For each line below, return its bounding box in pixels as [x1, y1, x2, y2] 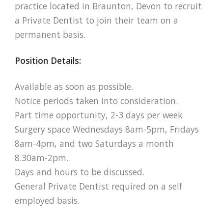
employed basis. [15, 194, 80, 206]
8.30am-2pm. [15, 151, 68, 164]
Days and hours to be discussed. [15, 165, 144, 178]
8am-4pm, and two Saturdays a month [15, 137, 174, 149]
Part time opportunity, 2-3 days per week [15, 109, 182, 121]
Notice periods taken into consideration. [15, 94, 178, 107]
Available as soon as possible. [15, 80, 133, 92]
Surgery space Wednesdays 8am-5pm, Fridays [15, 123, 199, 135]
